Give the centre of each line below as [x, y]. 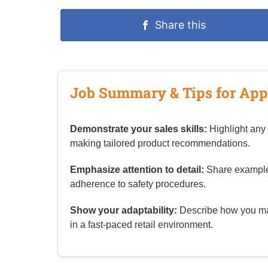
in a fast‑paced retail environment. [141, 225]
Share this [180, 25]
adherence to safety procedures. [138, 184]
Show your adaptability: [124, 211]
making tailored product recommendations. [160, 144]
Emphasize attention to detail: [137, 170]
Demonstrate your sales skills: [138, 129]
